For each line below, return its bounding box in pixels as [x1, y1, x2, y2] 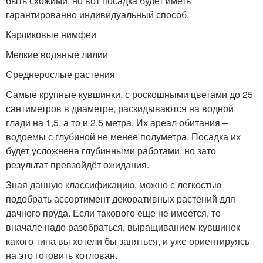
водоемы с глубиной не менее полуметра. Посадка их [6, 130, 241, 143]
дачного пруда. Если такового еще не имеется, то [6, 206, 221, 220]
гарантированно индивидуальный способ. [6, 8, 189, 21]
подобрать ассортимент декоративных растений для [6, 192, 235, 205]
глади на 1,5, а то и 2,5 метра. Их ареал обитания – [6, 116, 228, 129]
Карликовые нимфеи [6, 28, 96, 41]
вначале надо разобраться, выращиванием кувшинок [6, 220, 240, 234]
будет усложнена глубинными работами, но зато [6, 144, 216, 157]
